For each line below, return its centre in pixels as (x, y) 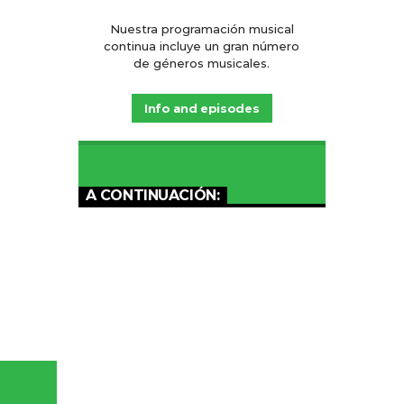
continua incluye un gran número (202, 46)
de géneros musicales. (202, 64)
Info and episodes (202, 109)
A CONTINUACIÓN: (152, 196)
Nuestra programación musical (202, 29)
